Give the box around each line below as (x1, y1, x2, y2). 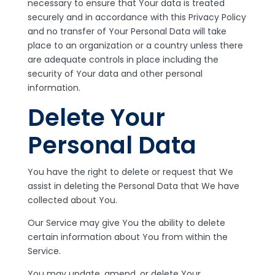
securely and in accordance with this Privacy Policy (27, 11, 246, 23)
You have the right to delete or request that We (27, 166, 233, 178)
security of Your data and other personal (27, 68, 203, 80)
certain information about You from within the (27, 231, 228, 243)
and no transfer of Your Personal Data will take (27, 25, 227, 37)
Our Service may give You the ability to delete (27, 217, 225, 229)
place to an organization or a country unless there (27, 39, 243, 52)
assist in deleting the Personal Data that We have (27, 180, 239, 192)
